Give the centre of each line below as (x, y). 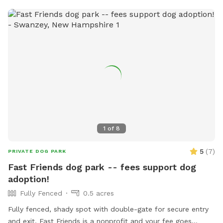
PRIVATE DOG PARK (37, 151)
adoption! (29, 179)
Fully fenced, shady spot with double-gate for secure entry (108, 209)
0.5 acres (99, 193)
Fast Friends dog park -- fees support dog (102, 167)
